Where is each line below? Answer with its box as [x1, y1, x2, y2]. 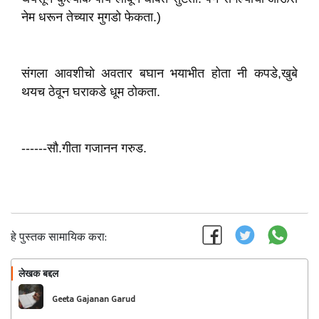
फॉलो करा [246, 268, 280, 284]
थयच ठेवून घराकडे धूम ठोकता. [21, 85, 160, 99]
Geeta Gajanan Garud [52, 292, 135, 306]
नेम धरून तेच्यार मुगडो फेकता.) [21, 10, 161, 24]
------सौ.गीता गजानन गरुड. [21, 141, 147, 155]
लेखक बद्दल [19, 268, 58, 279]
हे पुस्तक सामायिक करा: [11, 228, 107, 247]
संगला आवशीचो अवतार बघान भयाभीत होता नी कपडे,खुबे [21, 66, 298, 80]
